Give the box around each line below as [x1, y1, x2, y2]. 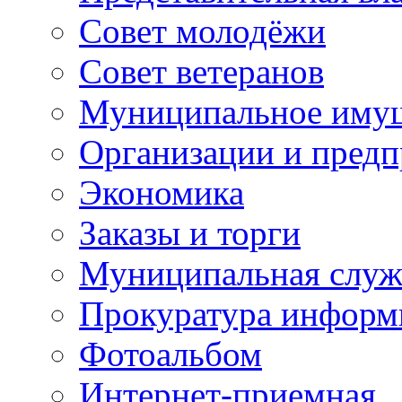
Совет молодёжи [79, 12, 326, 51]
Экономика [79, 173, 244, 213]
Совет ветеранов [79, 52, 324, 92]
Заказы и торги [79, 214, 301, 253]
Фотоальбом [79, 335, 262, 374]
